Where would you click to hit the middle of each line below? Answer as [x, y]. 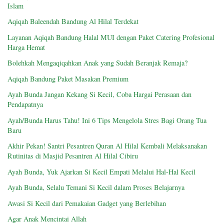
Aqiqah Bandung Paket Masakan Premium [68, 78]
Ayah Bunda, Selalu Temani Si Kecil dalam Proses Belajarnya [96, 187]
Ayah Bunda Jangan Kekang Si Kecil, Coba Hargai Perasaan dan [99, 94]
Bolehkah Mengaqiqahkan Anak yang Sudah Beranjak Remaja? [97, 63]
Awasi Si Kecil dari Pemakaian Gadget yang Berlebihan [87, 203]
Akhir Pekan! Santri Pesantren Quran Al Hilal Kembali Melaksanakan [107, 146]
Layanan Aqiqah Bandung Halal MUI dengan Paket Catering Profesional [111, 37]
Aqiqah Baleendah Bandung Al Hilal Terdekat [73, 21]
